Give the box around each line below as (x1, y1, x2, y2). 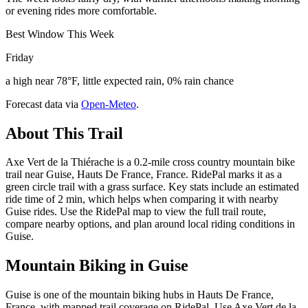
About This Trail (5, 124, 123, 142)
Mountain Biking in (5, 256, 148, 275)
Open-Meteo (81, 98, 136, 110)
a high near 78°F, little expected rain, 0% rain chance (5, 74, 234, 87)
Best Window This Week (5, 27, 114, 40)
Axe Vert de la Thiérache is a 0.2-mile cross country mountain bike (5, 156, 295, 168)
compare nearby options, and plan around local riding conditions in (5, 218, 295, 230)
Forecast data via (5, 98, 78, 110)
